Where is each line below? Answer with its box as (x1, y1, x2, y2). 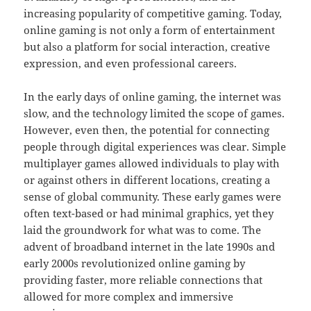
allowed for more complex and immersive (24, 289, 234, 304)
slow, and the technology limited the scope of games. (24, 106, 285, 121)
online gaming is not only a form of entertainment (24, 23, 276, 37)
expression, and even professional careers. (24, 56, 237, 71)
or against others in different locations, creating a (24, 173, 271, 187)
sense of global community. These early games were (24, 190, 282, 204)
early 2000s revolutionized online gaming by (24, 256, 246, 271)
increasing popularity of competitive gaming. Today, (24, 6, 283, 21)
